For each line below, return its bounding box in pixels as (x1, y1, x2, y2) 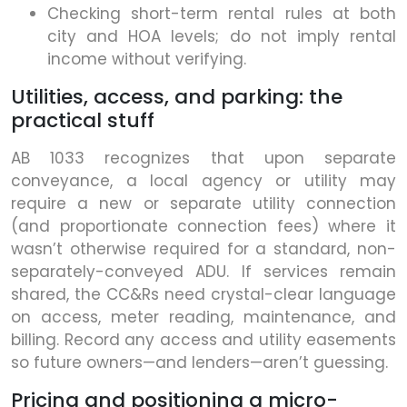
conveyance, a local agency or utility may (11, 170, 396, 193)
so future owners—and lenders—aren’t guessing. (11, 352, 388, 374)
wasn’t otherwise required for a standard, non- (11, 238, 396, 261)
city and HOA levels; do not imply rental (47, 25, 396, 48)
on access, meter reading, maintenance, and (11, 306, 396, 329)
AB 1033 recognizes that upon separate (11, 147, 396, 170)
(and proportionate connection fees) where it (11, 215, 396, 238)
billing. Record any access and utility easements (11, 329, 396, 352)
